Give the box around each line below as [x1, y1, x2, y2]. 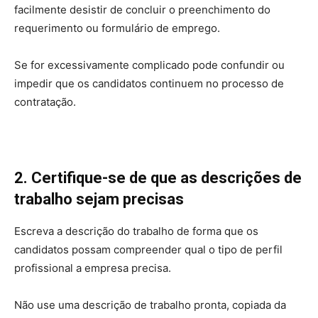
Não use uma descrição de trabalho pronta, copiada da [14, 298, 286, 312]
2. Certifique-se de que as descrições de [14, 169, 302, 187]
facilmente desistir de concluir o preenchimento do [14, 3, 270, 17]
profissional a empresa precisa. [14, 261, 171, 275]
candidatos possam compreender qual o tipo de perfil [14, 243, 283, 257]
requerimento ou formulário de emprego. [14, 21, 220, 35]
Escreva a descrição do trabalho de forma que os [14, 224, 258, 238]
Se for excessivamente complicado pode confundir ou [14, 58, 285, 72]
